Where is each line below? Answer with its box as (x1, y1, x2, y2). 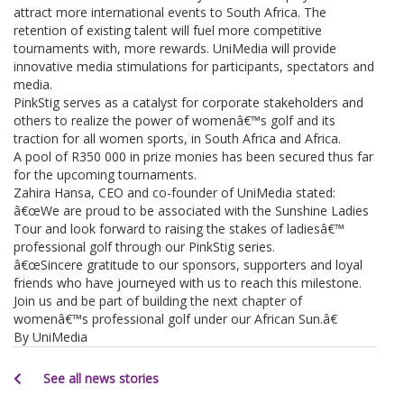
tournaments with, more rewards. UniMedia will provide (14, 39, 336, 57)
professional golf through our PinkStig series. (14, 237, 275, 255)
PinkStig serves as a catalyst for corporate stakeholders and (14, 93, 363, 111)
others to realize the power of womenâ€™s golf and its (14, 111, 335, 129)
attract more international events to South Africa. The (14, 3, 326, 21)
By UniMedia (14, 327, 87, 345)
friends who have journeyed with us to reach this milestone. (14, 273, 362, 291)
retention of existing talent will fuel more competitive (14, 21, 322, 39)
